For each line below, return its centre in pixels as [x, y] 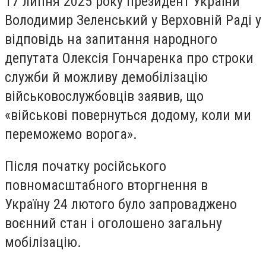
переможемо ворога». [71, 134]
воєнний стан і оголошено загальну [113, 223]
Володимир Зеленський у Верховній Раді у [133, 20]
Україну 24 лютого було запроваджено [121, 204]
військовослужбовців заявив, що [104, 96]
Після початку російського [85, 166]
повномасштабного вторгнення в [106, 185]
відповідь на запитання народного [111, 39]
